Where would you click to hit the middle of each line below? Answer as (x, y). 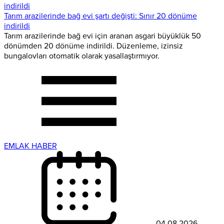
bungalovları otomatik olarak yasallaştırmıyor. (82, 56)
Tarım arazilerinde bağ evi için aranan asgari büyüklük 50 (102, 36)
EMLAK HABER (30, 146)
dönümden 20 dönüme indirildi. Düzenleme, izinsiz (93, 46)
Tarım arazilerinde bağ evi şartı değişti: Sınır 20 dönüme (100, 16)
